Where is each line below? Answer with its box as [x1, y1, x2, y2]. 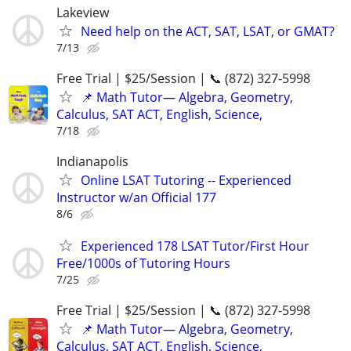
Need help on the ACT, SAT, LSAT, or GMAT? [81, 22, 335, 40]
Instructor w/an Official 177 [56, 188, 216, 206]
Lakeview [56, 3, 109, 21]
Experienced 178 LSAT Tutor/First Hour [81, 237, 309, 255]
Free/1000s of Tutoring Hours [56, 255, 230, 273]
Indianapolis [56, 152, 128, 170]
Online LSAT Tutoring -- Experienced [81, 171, 291, 189]
